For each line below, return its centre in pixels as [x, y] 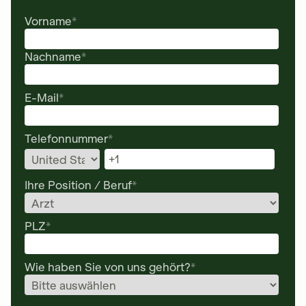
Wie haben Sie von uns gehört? [108, 267]
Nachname [53, 57]
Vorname [48, 21]
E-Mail [42, 98]
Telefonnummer [66, 139]
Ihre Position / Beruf [78, 185]
